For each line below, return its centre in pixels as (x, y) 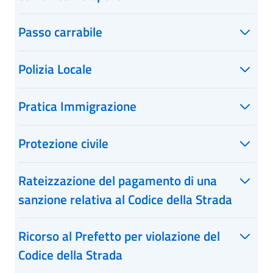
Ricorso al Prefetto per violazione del (119, 236)
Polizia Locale (55, 69)
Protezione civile (63, 143)
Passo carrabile (60, 32)
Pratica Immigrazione (77, 106)
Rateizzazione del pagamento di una (118, 180)
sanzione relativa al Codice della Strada (125, 199)
